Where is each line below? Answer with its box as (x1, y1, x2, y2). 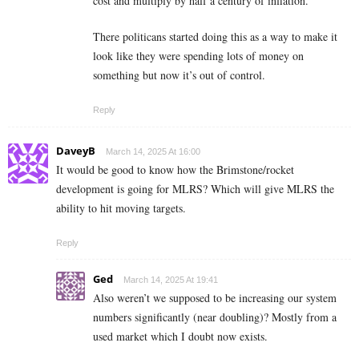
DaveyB (56, 143, 95, 159)
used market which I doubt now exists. (93, 329, 268, 345)
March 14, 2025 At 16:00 (106, 147, 200, 157)
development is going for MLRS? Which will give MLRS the (56, 181, 334, 197)
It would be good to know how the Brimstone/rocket (56, 162, 294, 178)
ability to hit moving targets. (56, 200, 186, 216)
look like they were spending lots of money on (93, 48, 304, 64)
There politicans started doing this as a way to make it (93, 29, 337, 45)
